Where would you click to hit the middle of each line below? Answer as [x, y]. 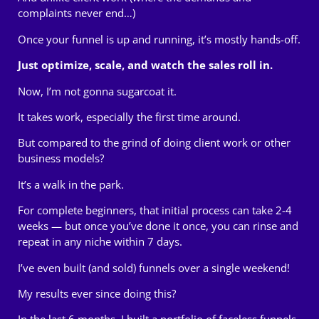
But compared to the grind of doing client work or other [154, 143]
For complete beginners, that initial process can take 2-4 [155, 210]
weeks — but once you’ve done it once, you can [135, 226]
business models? [61, 158]
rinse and [276, 226]
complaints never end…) [77, 13]
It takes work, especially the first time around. [129, 116]
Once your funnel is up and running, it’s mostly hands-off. [159, 39]
